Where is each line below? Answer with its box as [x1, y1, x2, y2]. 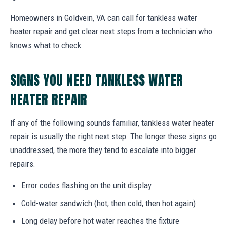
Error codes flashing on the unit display [21, 180, 152, 191]
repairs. [10, 158, 35, 169]
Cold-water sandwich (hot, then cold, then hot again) [21, 198, 196, 208]
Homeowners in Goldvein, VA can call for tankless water [10, 12, 197, 23]
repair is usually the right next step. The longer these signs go [10, 131, 217, 141]
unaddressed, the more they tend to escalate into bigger [10, 144, 196, 155]
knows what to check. [10, 40, 83, 50]
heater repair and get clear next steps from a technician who [10, 26, 212, 36]
